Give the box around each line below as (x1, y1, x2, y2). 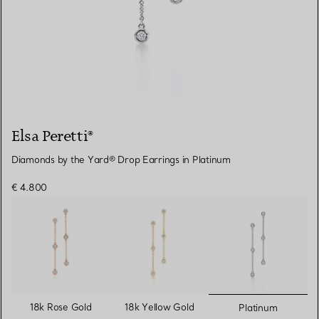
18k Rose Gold (29, 300, 92, 313)
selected (257, 295, 306, 310)
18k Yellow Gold (125, 300, 194, 313)
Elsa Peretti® (11, 127, 93, 147)
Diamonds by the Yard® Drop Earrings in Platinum (11, 154, 231, 166)
